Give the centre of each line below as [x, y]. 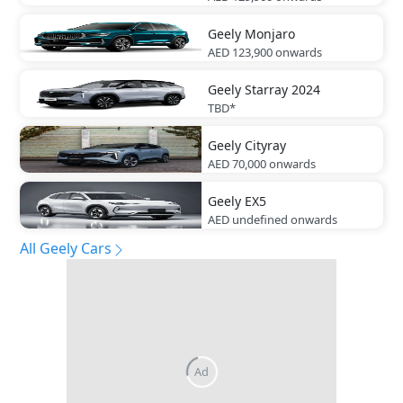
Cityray [265, 146]
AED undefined [248, 220]
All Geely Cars [66, 249]
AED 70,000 [237, 164]
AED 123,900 [240, 53]
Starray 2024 [282, 90]
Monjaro [270, 34]
